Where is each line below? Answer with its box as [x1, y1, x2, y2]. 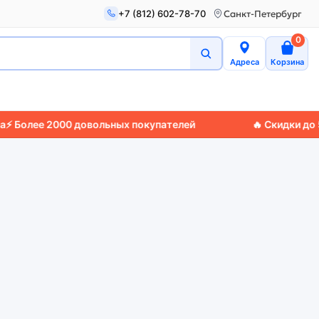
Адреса [229, 57, 259, 67]
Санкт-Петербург [224, 7, 302, 20]
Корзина [270, 57, 304, 67]
